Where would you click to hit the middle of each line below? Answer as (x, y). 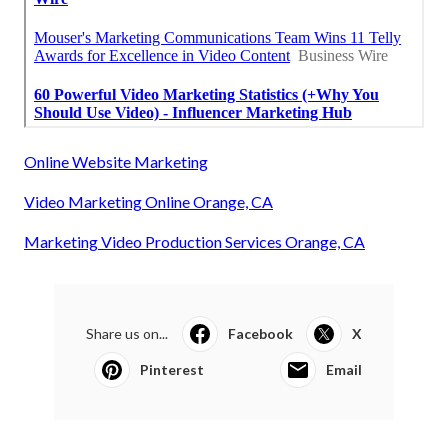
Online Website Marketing (116, 161)
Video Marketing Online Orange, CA (148, 201)
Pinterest (172, 369)
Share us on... (127, 333)
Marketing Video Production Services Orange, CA (194, 241)
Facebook (260, 333)
